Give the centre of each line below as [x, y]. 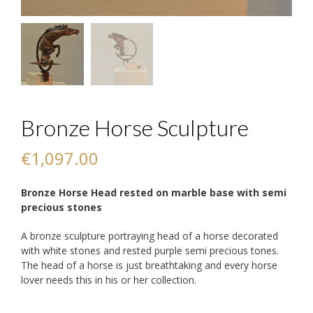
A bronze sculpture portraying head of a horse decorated [150, 236]
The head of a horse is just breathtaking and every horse [149, 265]
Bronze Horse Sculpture [135, 128]
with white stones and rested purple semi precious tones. [150, 251]
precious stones [61, 208]
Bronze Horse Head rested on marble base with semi [154, 193]
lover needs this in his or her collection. [109, 280]
